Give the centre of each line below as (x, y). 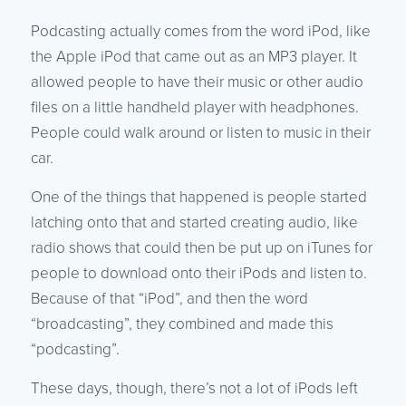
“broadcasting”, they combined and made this (182, 324)
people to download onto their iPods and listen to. (198, 273)
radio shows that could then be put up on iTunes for (201, 247)
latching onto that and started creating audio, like (194, 222)
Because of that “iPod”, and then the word (169, 298)
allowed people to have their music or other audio (197, 82)
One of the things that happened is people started (198, 197)
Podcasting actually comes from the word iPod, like (200, 31)
